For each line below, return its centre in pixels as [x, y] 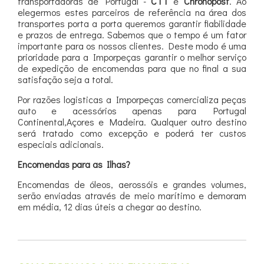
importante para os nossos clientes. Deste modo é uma [132, 46]
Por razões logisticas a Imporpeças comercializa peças [132, 99]
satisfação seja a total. [65, 79]
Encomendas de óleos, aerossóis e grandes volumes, [132, 184]
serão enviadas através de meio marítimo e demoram [132, 195]
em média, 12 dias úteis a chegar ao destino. [110, 207]
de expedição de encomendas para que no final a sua [132, 68]
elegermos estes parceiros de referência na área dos [132, 12]
